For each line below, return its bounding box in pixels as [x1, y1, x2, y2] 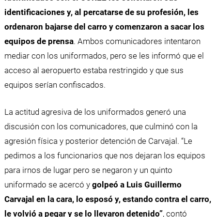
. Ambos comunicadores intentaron [73, 36, 201, 46]
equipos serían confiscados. [4, 80, 106, 90]
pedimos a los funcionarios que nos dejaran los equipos [4, 150, 205, 160]
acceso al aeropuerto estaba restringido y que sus [4, 65, 184, 76]
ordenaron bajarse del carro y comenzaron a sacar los [4, 22, 204, 32]
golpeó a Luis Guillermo [92, 179, 182, 189]
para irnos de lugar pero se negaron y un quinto [4, 165, 172, 175]
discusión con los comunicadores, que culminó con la [4, 121, 198, 131]
